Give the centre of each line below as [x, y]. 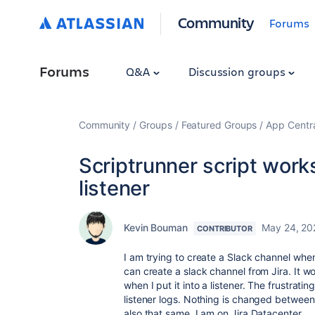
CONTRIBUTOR [225, 229]
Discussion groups [238, 71]
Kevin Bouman [156, 227]
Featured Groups [219, 125]
